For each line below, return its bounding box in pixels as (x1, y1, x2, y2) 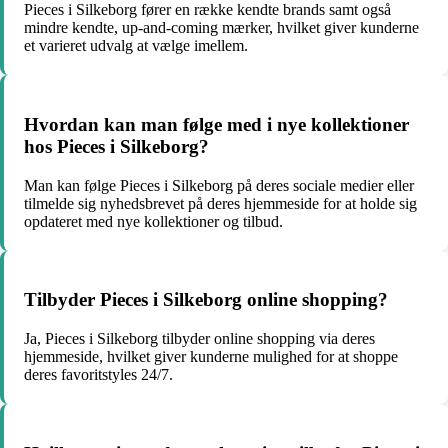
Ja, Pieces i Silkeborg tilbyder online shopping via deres (24, 330, 375, 347)
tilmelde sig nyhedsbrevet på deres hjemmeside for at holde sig (24, 194, 417, 212)
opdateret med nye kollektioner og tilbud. (24, 212, 283, 230)
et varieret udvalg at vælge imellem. (24, 37, 248, 55)
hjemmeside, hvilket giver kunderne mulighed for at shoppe (24, 348, 398, 365)
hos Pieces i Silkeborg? (24, 135, 209, 157)
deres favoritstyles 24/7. (24, 366, 173, 383)
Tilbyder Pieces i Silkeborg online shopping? (24, 289, 388, 311)
